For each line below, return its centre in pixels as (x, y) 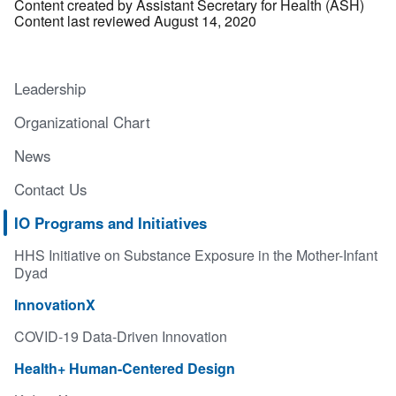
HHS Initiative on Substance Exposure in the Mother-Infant (196, 255)
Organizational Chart (82, 122)
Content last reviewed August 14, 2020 (135, 20)
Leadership (50, 88)
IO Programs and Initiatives (110, 222)
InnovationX (55, 304)
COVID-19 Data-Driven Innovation (121, 336)
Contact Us (50, 189)
